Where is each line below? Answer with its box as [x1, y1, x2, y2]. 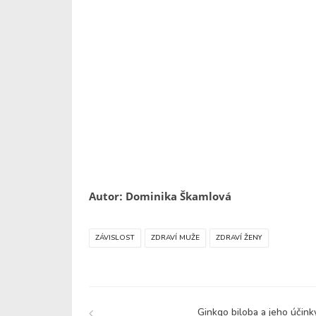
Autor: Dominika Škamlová [89, 189, 231, 203]
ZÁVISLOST [95, 233, 135, 243]
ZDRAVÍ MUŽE [151, 233, 200, 243]
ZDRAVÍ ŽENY [216, 233, 262, 243]
